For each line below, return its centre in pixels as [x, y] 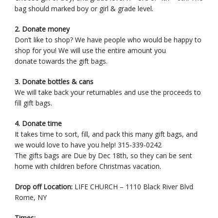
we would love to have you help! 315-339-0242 [88, 145]
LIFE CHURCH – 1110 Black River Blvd [133, 186]
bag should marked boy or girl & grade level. [84, 8]
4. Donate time [38, 123]
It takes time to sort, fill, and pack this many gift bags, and [106, 134]
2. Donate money [42, 29]
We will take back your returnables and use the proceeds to [108, 92]
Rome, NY [31, 197]
